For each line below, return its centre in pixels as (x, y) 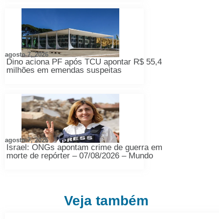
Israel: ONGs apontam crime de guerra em (84, 147)
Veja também (107, 201)
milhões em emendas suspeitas (64, 70)
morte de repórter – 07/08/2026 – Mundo (80, 156)
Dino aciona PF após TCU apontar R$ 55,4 (84, 62)
